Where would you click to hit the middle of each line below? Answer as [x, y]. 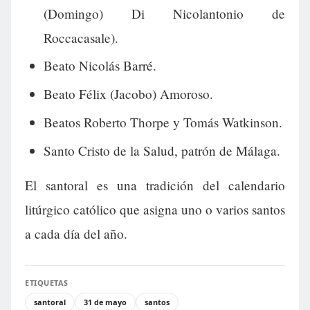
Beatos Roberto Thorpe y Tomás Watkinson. [163, 122]
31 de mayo [105, 302]
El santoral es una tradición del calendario [155, 185]
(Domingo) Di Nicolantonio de [164, 13]
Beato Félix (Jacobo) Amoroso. [128, 94]
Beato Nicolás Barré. [100, 66]
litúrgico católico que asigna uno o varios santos [155, 210]
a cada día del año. [76, 234]
